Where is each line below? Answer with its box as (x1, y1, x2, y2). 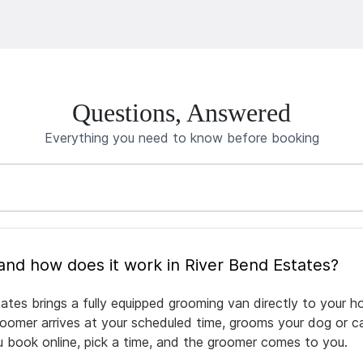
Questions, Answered (72, 98, 291, 128)
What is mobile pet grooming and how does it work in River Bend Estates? (30, 255, 339, 275)
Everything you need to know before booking (44, 130, 319, 147)
